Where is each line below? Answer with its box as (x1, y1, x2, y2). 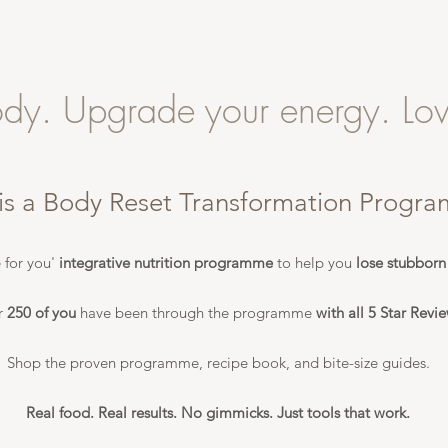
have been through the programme (79, 303, 312, 322)
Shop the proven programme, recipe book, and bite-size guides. (6, 353, 430, 372)
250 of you (6, 303, 80, 322)
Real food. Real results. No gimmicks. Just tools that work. (26, 403, 410, 422)
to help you (276, 253, 356, 272)
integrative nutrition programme (58, 253, 277, 272)
